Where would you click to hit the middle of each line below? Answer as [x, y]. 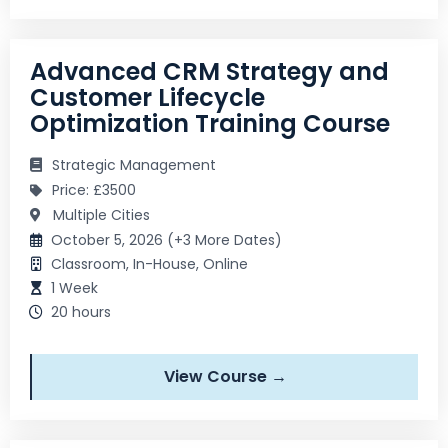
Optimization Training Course [210, 123]
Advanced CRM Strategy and [209, 71]
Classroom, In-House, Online [149, 263]
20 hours [81, 311]
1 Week [74, 287]
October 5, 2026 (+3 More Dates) [166, 239]
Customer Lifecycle [147, 97]
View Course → [225, 376]
